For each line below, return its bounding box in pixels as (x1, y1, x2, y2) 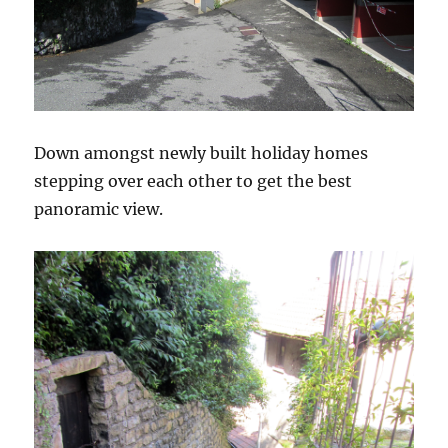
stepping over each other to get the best (34, 171, 353, 192)
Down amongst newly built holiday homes (34, 143, 369, 164)
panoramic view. (34, 199, 164, 220)
